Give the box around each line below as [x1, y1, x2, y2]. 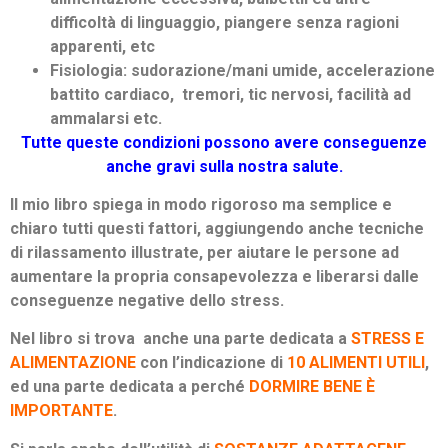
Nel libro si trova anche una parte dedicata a [10, 329, 351, 349]
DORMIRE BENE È [249, 377, 375, 397]
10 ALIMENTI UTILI [287, 353, 425, 373]
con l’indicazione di [136, 353, 287, 373]
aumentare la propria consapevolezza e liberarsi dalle [10, 267, 419, 287]
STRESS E [351, 329, 424, 349]
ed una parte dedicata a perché [10, 377, 249, 397]
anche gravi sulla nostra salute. [105, 156, 343, 176]
